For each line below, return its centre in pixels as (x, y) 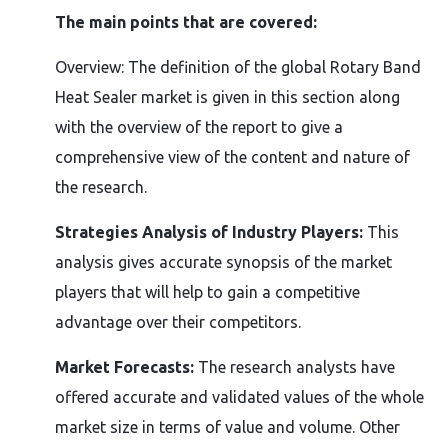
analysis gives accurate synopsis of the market (223, 262)
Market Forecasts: (124, 367)
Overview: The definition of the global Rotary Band (238, 67)
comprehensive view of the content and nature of (232, 157)
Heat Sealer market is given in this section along (227, 97)
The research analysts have (296, 367)
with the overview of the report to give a (199, 127)
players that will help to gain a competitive (207, 292)
